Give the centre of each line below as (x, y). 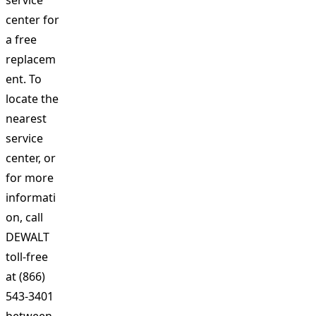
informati (31, 197)
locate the (32, 99)
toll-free (27, 257)
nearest (26, 119)
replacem (31, 59)
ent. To (24, 79)
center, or (31, 158)
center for (32, 20)
